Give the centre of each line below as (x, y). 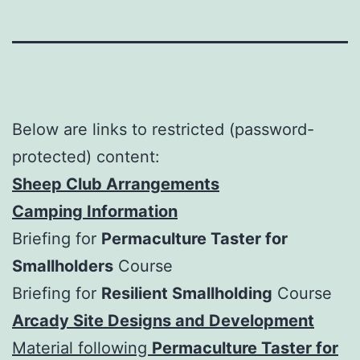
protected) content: (86, 156)
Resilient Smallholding (187, 293)
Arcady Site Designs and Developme (155, 320)
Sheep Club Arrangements (116, 184)
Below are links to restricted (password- (163, 129)
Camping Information (95, 211)
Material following (82, 348)
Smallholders (63, 266)
